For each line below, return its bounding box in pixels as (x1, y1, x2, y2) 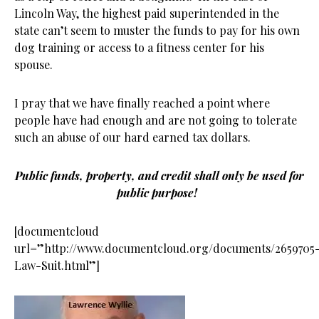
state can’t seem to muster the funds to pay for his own (14, 23, 300, 38)
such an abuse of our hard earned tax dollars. (14, 130, 251, 145)
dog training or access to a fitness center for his (14, 40, 264, 55)
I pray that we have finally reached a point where (14, 95, 270, 110)
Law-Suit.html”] (14, 258, 100, 273)
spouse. (14, 57, 53, 72)
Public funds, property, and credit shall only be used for (15, 168, 304, 183)
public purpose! (116, 185, 203, 200)
